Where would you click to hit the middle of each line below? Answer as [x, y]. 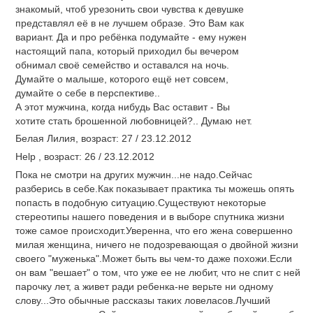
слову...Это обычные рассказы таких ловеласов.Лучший [143, 300]
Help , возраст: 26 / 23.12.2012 [85, 156]
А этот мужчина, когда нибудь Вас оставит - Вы [123, 107]
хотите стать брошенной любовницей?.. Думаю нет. [134, 121]
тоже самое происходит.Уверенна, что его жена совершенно [154, 230]
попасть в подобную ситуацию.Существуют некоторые [141, 202]
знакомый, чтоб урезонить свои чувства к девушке [130, 9]
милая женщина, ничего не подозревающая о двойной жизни [157, 244]
